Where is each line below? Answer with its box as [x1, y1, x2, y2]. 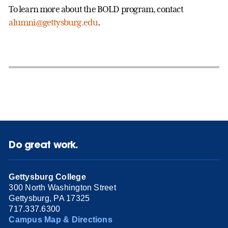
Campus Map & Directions [9, 215, 112, 224]
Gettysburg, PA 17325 [9, 194, 90, 203]
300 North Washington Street [9, 183, 116, 192]
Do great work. [9, 137, 78, 151]
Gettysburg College [9, 173, 86, 182]
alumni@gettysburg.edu [9, 17, 98, 27]
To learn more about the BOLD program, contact [9, 4, 183, 14]
